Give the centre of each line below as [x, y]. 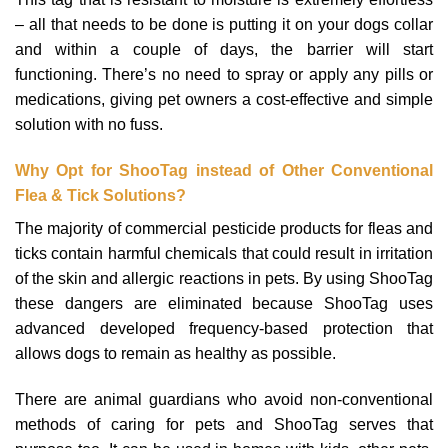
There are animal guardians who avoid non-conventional [224, 399]
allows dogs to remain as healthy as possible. [175, 354]
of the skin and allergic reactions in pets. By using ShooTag [224, 279]
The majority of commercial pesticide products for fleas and [224, 229]
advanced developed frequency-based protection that [224, 329]
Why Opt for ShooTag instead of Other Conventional [224, 171]
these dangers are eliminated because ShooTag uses [224, 304]
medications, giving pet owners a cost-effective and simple [224, 100]
